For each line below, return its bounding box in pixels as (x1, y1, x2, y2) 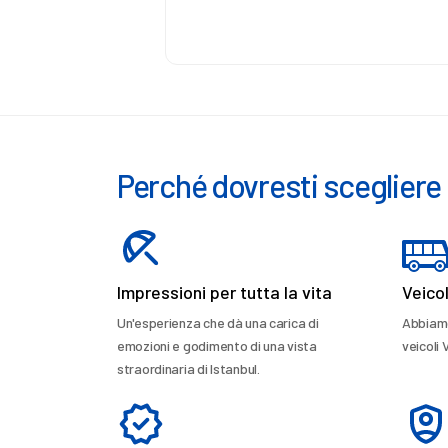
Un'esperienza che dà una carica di (117, 314, 319, 331)
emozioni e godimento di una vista (117, 337, 317, 354)
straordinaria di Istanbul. (117, 360, 260, 377)
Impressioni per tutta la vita (117, 281, 332, 303)
